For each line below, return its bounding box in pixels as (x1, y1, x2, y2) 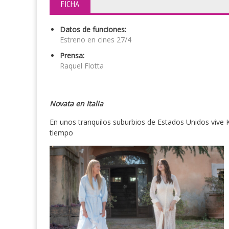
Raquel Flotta (60, 61, 104, 71)
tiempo (50, 128, 73, 138)
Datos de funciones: (60, 25, 126, 34)
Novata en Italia (50, 99, 103, 108)
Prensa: (60, 51, 84, 60)
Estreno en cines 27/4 (60, 35, 131, 44)
